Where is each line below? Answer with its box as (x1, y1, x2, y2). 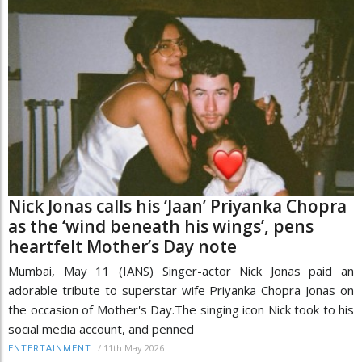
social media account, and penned (8, 320, 194, 337)
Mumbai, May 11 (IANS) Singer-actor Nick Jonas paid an (8, 262, 354, 279)
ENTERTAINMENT (8, 343, 91, 354)
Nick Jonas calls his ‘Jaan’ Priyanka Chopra (8, 194, 347, 217)
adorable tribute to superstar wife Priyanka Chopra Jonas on (8, 281, 354, 298)
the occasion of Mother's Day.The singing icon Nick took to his (8, 301, 354, 318)
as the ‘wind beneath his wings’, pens (8, 214, 314, 238)
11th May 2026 (103, 341, 164, 354)
